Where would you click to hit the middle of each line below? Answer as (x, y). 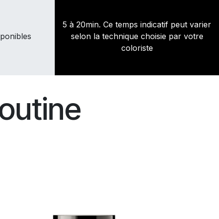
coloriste (137, 48)
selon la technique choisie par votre (137, 36)
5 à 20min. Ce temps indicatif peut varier (137, 25)
